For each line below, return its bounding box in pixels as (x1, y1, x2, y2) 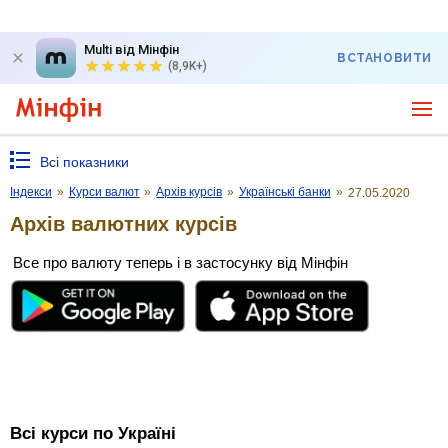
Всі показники (40, 154, 129, 170)
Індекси (10, 185, 52, 199)
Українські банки (238, 185, 331, 199)
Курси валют (68, 185, 140, 199)
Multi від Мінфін (84, 42, 179, 57)
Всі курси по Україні (10, 424, 176, 444)
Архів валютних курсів (10, 212, 237, 235)
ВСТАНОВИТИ (337, 51, 432, 65)
